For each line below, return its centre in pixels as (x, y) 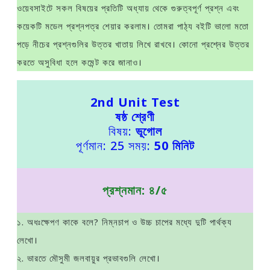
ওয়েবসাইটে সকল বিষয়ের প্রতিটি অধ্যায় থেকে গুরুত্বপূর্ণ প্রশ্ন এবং (128, 8)
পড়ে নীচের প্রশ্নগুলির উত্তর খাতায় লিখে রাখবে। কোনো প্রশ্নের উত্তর (133, 44)
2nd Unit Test (135, 102)
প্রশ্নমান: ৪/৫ (135, 190)
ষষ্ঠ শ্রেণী (135, 117)
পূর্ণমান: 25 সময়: (115, 146)
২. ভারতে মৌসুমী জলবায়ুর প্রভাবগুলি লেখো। (89, 258)
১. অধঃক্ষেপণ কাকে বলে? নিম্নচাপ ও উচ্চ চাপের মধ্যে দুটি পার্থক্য (124, 222)
